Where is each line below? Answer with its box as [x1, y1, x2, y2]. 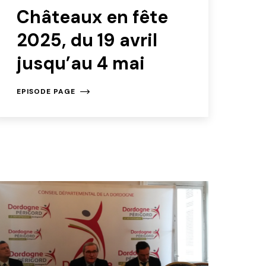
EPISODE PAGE [16, 86, 75, 96]
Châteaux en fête [16, 5, 168, 28]
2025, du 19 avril [16, 28, 157, 52]
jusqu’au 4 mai [16, 51, 145, 75]
